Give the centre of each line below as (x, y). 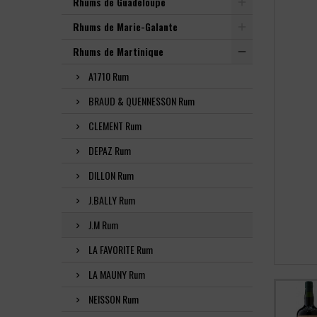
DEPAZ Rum (110, 150)
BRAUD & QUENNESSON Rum (142, 101)
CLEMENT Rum (115, 126)
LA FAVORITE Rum (121, 249)
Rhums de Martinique (118, 51)
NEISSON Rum (114, 299)
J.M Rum (103, 225)
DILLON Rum (111, 175)
